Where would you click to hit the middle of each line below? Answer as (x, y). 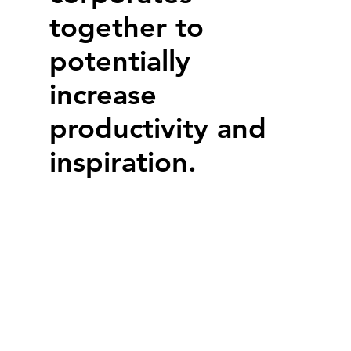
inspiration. (123, 162)
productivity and (157, 128)
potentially (119, 61)
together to (126, 27)
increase (103, 94)
